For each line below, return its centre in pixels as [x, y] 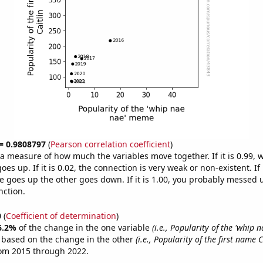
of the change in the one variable [85, 227]
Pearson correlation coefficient [110, 144]
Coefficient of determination [61, 215]
